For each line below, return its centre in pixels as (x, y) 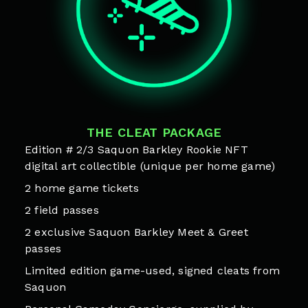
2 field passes (62, 210)
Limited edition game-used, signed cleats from (153, 270)
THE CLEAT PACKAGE (154, 132)
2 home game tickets (82, 188)
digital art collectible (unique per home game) (150, 166)
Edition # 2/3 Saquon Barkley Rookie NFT (136, 149)
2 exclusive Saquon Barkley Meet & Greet (136, 232)
